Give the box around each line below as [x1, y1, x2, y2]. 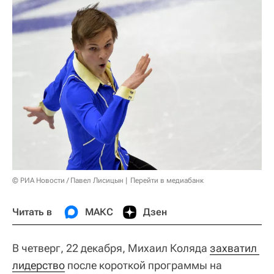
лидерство [12, 258, 65, 272]
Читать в [12, 206, 52, 218]
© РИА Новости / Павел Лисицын [12, 176, 124, 185]
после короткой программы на [65, 258, 222, 272]
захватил [210, 241, 257, 254]
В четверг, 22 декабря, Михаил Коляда [12, 241, 210, 254]
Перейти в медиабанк [130, 176, 204, 185]
